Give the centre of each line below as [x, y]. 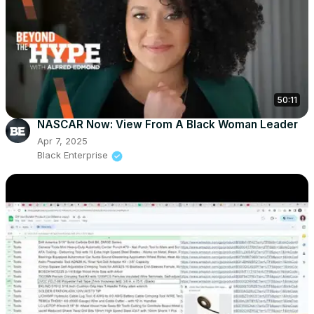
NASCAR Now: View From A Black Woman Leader [168, 125]
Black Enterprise [73, 155]
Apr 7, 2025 [62, 141]
